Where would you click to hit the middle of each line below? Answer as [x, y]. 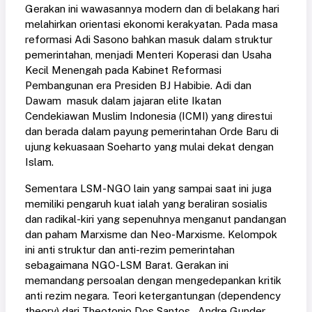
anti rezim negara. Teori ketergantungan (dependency [153, 296]
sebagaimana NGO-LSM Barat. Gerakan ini [127, 265]
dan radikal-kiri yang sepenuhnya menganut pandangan [156, 219]
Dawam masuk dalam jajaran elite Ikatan [123, 101]
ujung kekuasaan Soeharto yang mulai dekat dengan [149, 147]
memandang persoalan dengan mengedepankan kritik [153, 281]
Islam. [39, 162]
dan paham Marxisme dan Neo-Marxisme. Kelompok [151, 235]
